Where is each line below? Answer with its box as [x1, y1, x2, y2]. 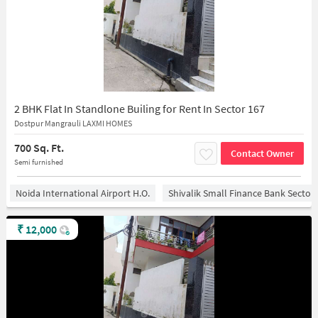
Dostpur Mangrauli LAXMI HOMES [13, 118, 132, 128]
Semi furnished [13, 157, 63, 167]
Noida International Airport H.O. [15, 187, 150, 199]
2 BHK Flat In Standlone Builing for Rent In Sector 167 [13, 102, 265, 116]
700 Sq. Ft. [13, 141, 64, 155]
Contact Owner [231, 146, 295, 160]
